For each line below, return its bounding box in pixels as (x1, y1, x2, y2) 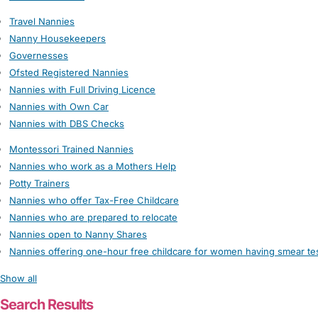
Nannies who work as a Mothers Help (9, 160, 176, 172)
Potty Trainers (9, 177, 70, 189)
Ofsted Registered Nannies (9, 67, 128, 78)
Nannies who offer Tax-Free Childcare (9, 194, 179, 206)
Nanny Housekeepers (9, 33, 106, 44)
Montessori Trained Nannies (9, 143, 133, 155)
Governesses (9, 50, 68, 61)
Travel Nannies (9, 16, 75, 27)
